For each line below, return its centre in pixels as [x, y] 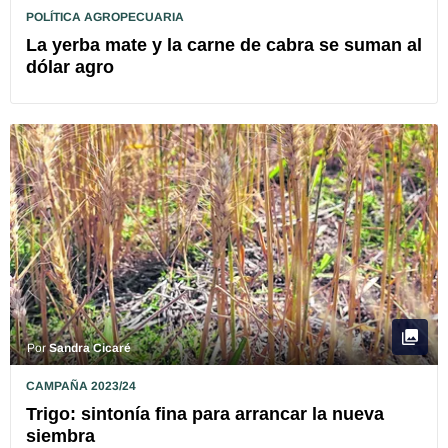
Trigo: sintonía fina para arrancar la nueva [205, 414]
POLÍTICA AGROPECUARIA [105, 17]
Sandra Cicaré [90, 348]
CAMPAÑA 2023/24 [81, 386]
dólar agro [70, 67]
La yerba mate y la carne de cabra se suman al [224, 45]
